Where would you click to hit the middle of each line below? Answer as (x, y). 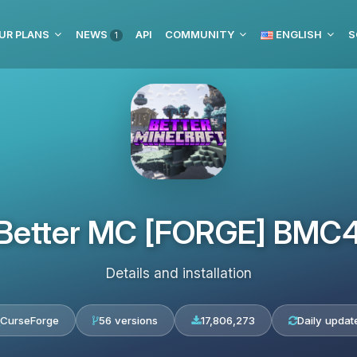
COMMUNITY (200, 34)
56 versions (128, 320)
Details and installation (178, 273)
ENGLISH (298, 34)
